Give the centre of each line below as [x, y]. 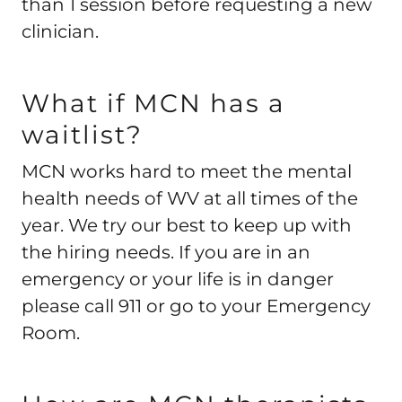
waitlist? [82, 135]
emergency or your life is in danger [178, 279]
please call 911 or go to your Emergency [196, 306]
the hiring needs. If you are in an [166, 252]
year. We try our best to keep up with [187, 225]
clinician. [60, 31]
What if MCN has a [153, 103]
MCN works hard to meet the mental [187, 171]
